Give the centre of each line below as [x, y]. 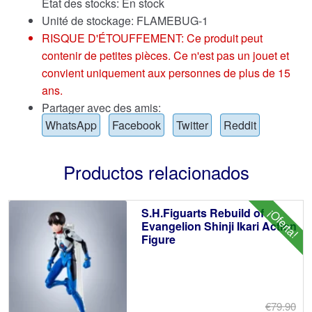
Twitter [192, 125]
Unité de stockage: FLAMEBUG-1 [125, 20]
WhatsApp [71, 125]
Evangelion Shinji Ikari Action [219, 226]
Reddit [240, 125]
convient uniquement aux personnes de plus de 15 [166, 72]
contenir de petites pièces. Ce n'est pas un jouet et [165, 55]
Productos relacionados [156, 171]
